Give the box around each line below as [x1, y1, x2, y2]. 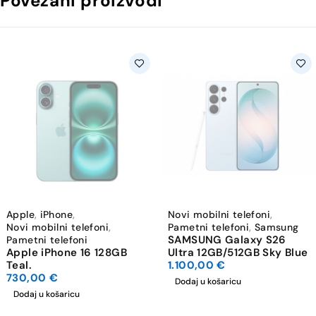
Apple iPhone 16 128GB [6, 245, 127, 260]
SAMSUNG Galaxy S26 [168, 233, 286, 248]
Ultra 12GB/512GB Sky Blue [168, 245, 308, 260]
